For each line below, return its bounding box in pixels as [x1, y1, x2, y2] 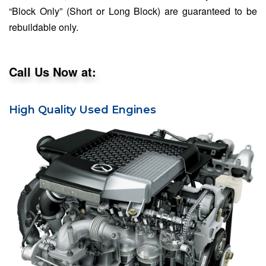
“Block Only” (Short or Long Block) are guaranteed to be [9, 4, 257, 18]
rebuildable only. [9, 20, 78, 34]
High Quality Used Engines [9, 103, 156, 116]
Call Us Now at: [9, 62, 96, 80]
